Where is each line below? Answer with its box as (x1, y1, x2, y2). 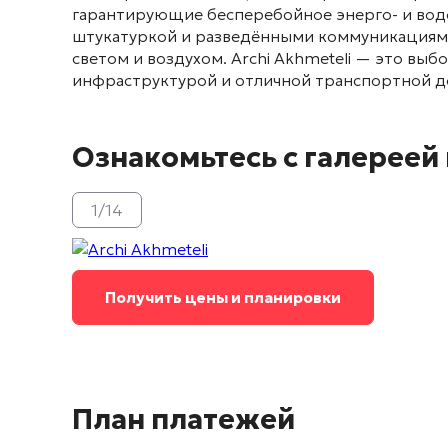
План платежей (72, 402, 295, 438)
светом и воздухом (72, 48, 223, 69)
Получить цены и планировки (105, 288, 341, 308)
